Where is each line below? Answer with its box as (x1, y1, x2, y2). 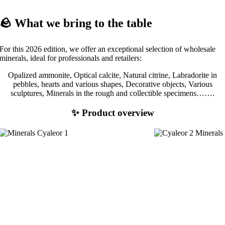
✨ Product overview (71, 107, 154, 118)
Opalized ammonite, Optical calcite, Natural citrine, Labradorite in (8, 71, 217, 80)
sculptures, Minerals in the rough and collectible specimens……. (11, 89, 214, 98)
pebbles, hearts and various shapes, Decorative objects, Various (13, 80, 212, 89)
